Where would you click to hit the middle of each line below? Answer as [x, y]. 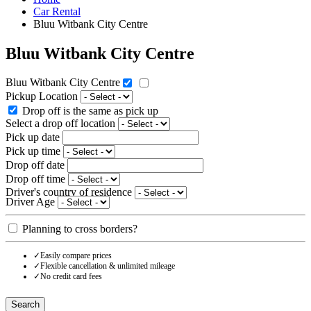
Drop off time [37, 179]
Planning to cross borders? [78, 229]
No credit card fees [71, 277]
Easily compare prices [76, 256]
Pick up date [34, 137]
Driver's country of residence [69, 192]
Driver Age [30, 202]
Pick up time [34, 151]
